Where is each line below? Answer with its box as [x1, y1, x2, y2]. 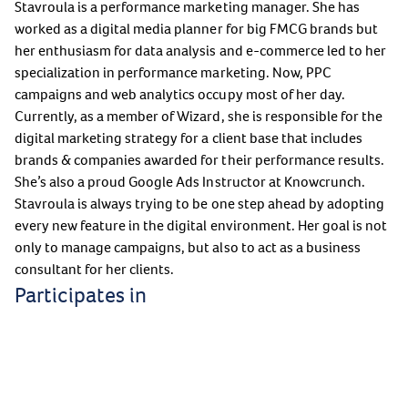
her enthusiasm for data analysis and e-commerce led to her [15, 42, 386, 60]
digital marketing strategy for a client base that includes [15, 129, 362, 148]
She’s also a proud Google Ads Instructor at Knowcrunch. [15, 173, 365, 191]
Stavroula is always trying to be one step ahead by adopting [15, 195, 384, 213]
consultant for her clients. [15, 260, 180, 279]
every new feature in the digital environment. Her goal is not [15, 217, 387, 235]
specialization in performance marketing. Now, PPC [15, 64, 331, 82]
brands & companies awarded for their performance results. [15, 151, 384, 169]
